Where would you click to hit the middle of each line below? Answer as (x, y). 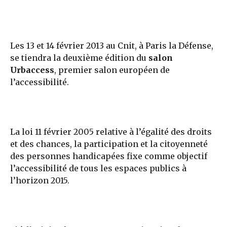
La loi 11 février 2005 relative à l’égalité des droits (111, 132)
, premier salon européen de (112, 70)
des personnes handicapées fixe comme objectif (109, 156)
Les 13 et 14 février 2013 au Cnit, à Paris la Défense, (112, 46)
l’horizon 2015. (40, 181)
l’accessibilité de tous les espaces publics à (98, 168)
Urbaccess (32, 70)
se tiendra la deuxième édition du (78, 58)
